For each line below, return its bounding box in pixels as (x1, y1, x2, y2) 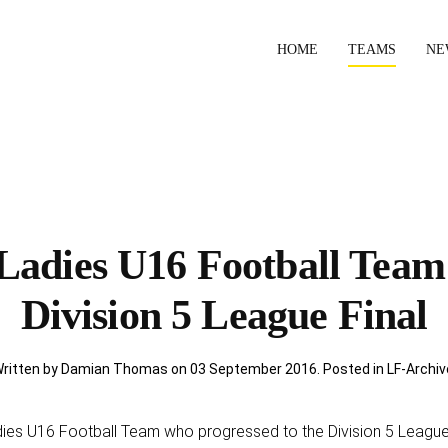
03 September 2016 (189, 361, 317, 377)
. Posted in (316, 361, 387, 377)
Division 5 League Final (20, 292, 428, 338)
